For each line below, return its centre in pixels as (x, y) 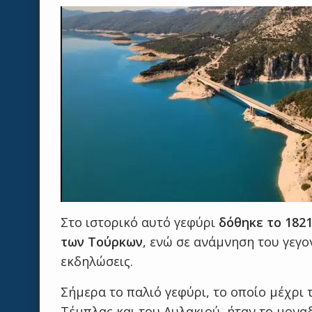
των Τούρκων (102, 242)
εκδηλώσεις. (97, 261)
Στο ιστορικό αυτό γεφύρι (140, 222)
